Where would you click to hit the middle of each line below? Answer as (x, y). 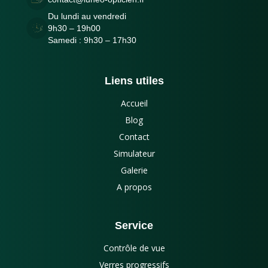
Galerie (134, 170)
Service (134, 226)
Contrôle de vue (134, 248)
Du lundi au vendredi (87, 16)
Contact (134, 137)
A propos (134, 187)
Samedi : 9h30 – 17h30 (92, 40)
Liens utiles (134, 81)
